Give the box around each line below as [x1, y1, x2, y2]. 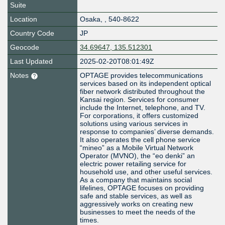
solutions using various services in [80, 120, 188, 128]
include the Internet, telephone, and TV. [80, 103, 206, 112]
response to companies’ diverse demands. [80, 128, 214, 136]
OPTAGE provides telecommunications [80, 71, 203, 80]
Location [10, 15, 37, 24]
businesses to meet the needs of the [80, 208, 196, 216]
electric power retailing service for [80, 160, 187, 168]
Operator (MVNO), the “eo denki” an [80, 152, 195, 160]
